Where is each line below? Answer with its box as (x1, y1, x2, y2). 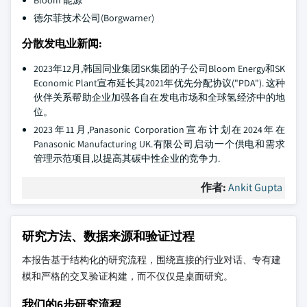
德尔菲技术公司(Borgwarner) (34, 12, 154, 24)
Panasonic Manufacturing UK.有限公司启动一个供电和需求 (34, 138, 285, 150)
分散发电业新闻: (22, 36, 102, 51)
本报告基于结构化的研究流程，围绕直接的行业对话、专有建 (22, 254, 281, 266)
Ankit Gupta (228, 180, 282, 195)
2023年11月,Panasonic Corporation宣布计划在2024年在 (34, 123, 285, 136)
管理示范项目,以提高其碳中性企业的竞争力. (34, 152, 220, 164)
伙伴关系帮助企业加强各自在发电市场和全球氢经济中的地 (34, 91, 285, 103)
